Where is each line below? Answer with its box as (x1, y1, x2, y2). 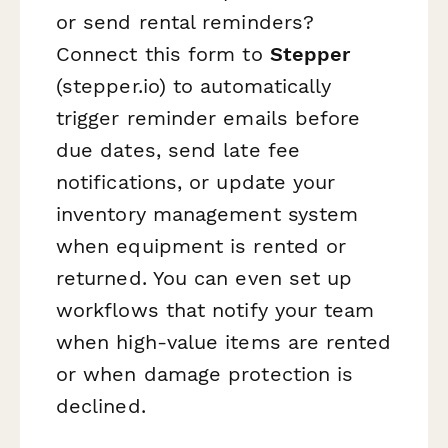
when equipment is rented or (56, 234, 347, 259)
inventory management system (56, 202, 359, 227)
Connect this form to (56, 42, 270, 67)
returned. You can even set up (56, 266, 353, 291)
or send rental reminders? (56, 10, 315, 35)
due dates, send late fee (56, 138, 300, 163)
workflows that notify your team (56, 298, 375, 323)
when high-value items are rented (56, 330, 392, 355)
